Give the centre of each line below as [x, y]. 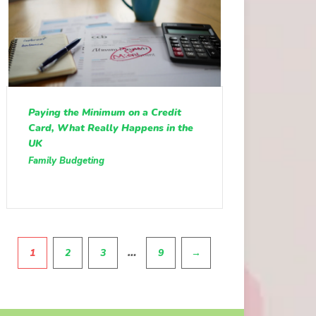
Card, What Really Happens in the [110, 128]
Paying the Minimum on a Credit [104, 113]
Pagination [36, 245]
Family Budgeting [66, 161]
